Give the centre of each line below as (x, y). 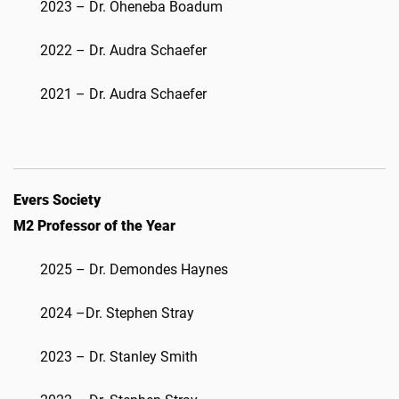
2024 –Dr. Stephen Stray (117, 313)
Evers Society (57, 200)
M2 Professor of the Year (94, 226)
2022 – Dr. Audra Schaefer (123, 50)
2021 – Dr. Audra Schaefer (123, 94)
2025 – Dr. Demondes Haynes (134, 269)
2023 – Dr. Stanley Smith (119, 357)
